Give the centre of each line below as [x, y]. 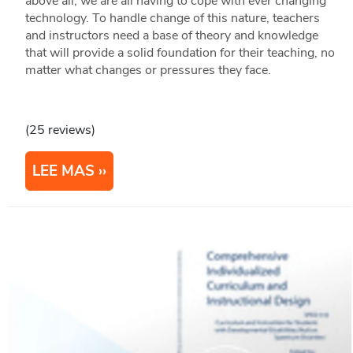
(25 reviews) [60, 130]
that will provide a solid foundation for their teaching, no [180, 52]
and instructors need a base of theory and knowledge [171, 35]
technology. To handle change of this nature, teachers [172, 18]
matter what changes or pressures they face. [148, 70]
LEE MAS [63, 171]
